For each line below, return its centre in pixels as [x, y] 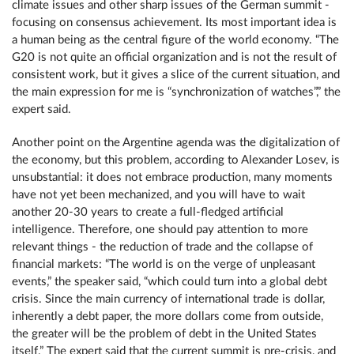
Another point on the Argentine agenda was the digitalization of [176, 143]
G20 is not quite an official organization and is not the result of [174, 57]
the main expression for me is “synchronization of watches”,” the [176, 92]
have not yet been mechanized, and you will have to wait [158, 195]
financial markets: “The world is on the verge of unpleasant [164, 264]
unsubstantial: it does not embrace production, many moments [172, 177]
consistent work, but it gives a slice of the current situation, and [176, 75]
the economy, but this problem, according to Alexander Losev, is [176, 160]
